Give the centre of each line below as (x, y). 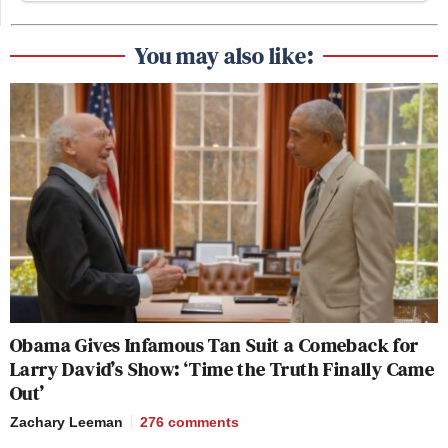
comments (203, 422)
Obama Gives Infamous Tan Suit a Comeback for (214, 345)
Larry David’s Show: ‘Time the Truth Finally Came (222, 369)
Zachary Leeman (66, 422)
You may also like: (224, 55)
